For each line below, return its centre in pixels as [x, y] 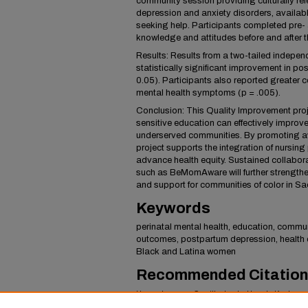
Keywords [173, 209]
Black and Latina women [186, 252]
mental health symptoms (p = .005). [208, 93]
